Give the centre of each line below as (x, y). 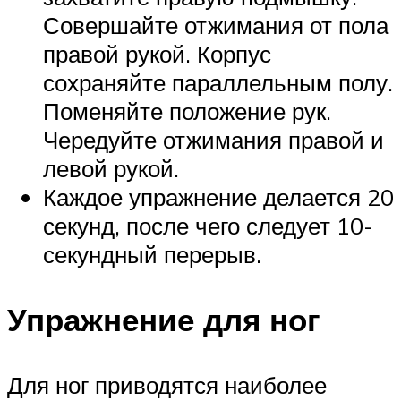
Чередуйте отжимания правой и (213, 139)
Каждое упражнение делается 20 (218, 196)
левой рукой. (111, 168)
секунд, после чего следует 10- (208, 225)
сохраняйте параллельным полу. (218, 82)
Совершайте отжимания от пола (216, 25)
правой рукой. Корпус (157, 53)
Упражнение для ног (164, 320)
